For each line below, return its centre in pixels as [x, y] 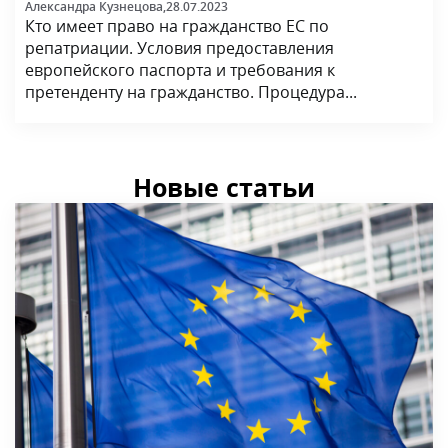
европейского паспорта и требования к [180, 69]
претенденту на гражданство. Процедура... [191, 91]
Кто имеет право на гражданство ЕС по [177, 25]
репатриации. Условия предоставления [179, 47]
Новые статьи [224, 187]
